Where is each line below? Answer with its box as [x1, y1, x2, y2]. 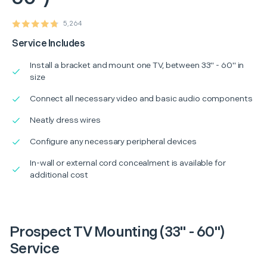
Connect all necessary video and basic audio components [30, 93, 253, 104]
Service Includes [12, 38, 85, 49]
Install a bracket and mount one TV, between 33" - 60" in [30, 60, 244, 70]
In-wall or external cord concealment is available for [30, 157, 226, 168]
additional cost [30, 169, 89, 180]
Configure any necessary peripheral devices [30, 136, 197, 147]
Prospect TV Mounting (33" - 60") [10, 223, 224, 241]
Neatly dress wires [30, 114, 101, 125]
